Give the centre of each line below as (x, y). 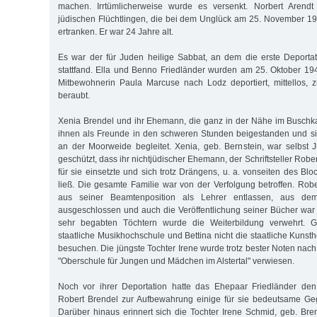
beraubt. (74, 95)
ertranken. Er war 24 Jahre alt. (116, 31)
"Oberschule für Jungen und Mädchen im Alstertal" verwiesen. (176, 261)
